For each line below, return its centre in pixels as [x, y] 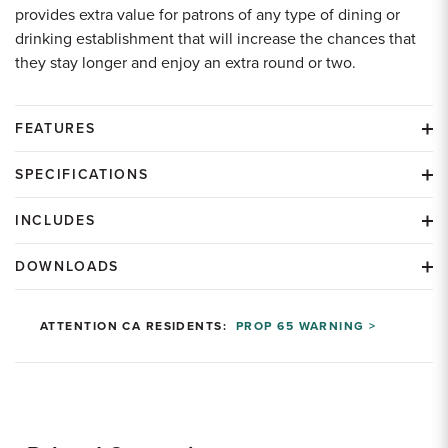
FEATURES [55, 128]
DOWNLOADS [67, 266]
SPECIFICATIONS [82, 174]
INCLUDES [55, 220]
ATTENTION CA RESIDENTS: [138, 326]
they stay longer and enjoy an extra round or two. [185, 63]
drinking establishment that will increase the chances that [215, 39]
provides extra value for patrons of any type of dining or [207, 15]
